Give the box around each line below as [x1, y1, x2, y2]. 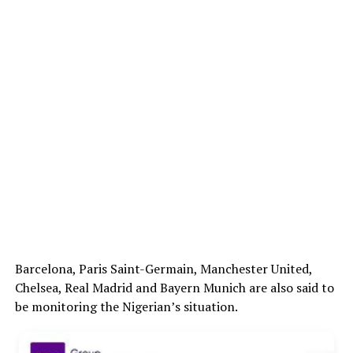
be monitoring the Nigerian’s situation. [14, 298, 238, 316]
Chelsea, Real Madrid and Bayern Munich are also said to [14, 279, 334, 297]
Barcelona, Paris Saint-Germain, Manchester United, [14, 260, 312, 278]
